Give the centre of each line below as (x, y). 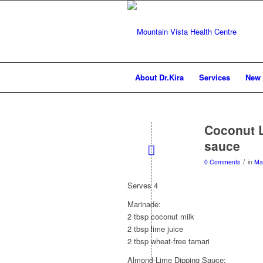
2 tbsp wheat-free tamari (168, 241)
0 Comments (222, 162)
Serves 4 (143, 186)
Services (215, 77)
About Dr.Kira (159, 77)
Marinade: (144, 204)
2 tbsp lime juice (155, 229)
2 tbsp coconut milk (161, 217)
